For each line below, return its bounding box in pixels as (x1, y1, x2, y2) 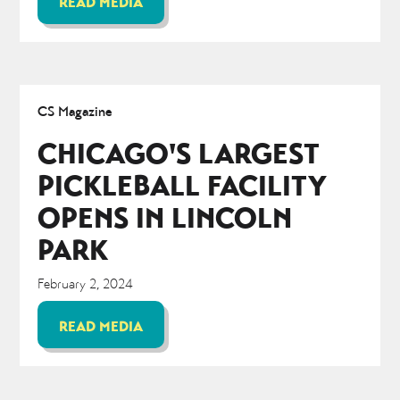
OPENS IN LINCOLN (37, 198, 293, 236)
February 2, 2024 (37, 273, 134, 293)
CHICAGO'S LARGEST (37, 134, 321, 171)
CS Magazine (37, 101, 113, 121)
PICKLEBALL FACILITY (37, 166, 328, 204)
